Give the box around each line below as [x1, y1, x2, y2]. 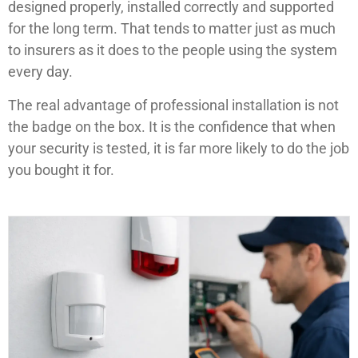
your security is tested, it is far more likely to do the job [8, 139, 349, 157]
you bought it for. [8, 161, 114, 178]
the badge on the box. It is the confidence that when [8, 117, 336, 135]
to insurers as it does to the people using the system [8, 42, 337, 59]
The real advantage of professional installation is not [8, 96, 339, 113]
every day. [8, 63, 73, 81]
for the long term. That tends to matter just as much [8, 20, 336, 38]
